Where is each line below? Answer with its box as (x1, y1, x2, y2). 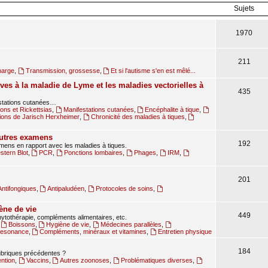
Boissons (8, 221, 35, 228)
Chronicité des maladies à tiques (90, 113, 185, 120)
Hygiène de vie (46, 221, 90, 228)
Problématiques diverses (121, 257, 193, 264)
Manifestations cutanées (63, 106, 134, 113)
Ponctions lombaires (64, 149, 123, 156)
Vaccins (26, 257, 49, 264)
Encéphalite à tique (145, 106, 200, 113)
